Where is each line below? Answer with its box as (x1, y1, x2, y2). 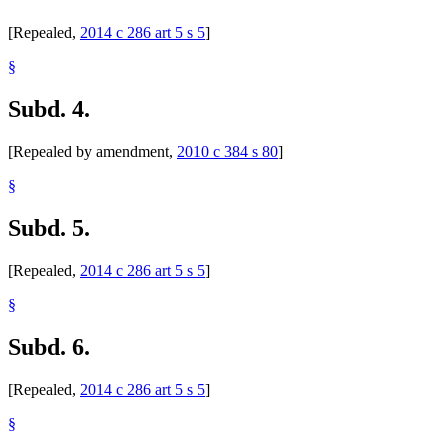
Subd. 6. (8, 333, 90, 360)
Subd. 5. (8, 214, 90, 241)
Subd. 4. (8, 96, 90, 123)
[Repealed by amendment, (8, 143, 177, 161)
